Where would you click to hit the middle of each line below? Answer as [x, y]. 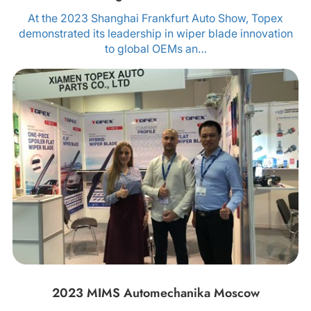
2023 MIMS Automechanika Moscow [155, 293]
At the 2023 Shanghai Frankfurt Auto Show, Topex [155, 18]
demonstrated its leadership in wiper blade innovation [155, 33]
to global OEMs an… [155, 48]
